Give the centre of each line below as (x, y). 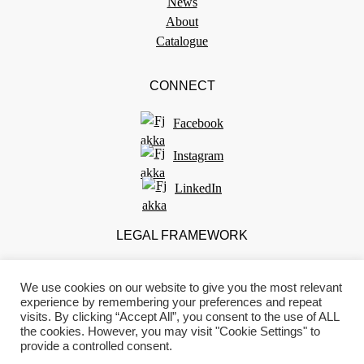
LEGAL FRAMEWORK (182, 235)
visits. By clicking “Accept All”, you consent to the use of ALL (180, 317)
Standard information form (182, 329)
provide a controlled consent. (96, 346)
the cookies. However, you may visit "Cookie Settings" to (170, 331)
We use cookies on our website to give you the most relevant (181, 288)
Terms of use (182, 271)
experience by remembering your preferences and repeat (171, 302)
